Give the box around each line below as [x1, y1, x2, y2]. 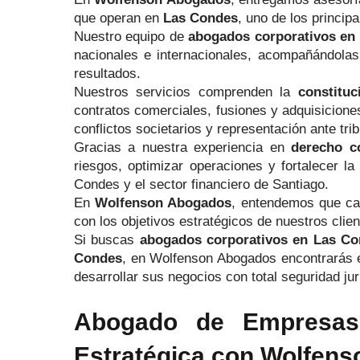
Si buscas [74, 232, 140, 247]
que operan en [74, 10, 163, 26]
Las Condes [163, 10, 238, 26]
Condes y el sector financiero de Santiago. [74, 177, 329, 192]
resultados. [74, 66, 141, 81]
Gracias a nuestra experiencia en [74, 140, 292, 155]
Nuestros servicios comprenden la [74, 84, 298, 100]
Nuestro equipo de [74, 29, 189, 44]
